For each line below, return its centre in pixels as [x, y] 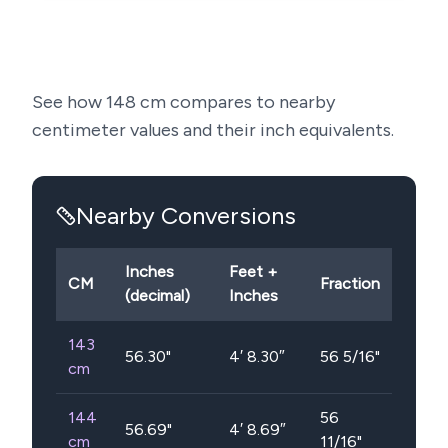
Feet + [253, 271]
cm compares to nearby [235, 102]
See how [69, 102]
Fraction [350, 283]
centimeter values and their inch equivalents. [213, 130]
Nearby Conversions [186, 215]
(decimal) [157, 295]
